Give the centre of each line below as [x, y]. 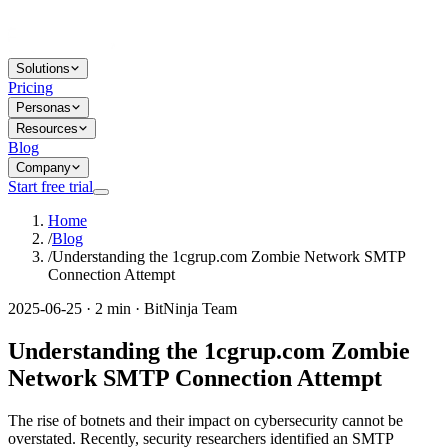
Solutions [43, 68]
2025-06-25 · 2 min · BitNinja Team [122, 308]
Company [43, 167]
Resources [47, 128]
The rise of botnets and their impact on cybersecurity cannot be [205, 420]
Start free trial [50, 186]
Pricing [30, 87]
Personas [43, 107]
